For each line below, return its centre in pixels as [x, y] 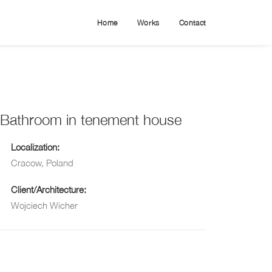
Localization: [35, 147]
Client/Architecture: [49, 189]
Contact [192, 23]
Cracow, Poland [42, 163]
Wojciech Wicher [44, 205]
